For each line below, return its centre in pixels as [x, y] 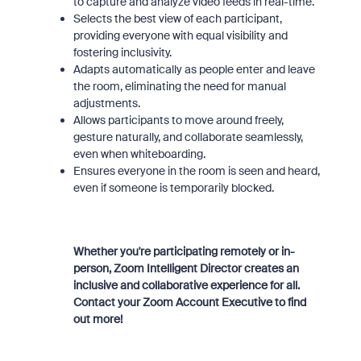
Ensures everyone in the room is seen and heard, [196, 171]
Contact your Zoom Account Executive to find [189, 302]
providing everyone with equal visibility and [180, 35]
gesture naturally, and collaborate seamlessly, [188, 137]
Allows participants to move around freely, [178, 120]
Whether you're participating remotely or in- [184, 251]
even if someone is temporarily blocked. [173, 188]
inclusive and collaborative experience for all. [186, 285]
